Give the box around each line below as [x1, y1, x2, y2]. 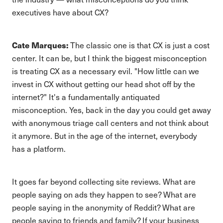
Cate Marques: [12, 39, 68, 51]
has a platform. [12, 143, 66, 154]
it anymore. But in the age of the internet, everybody [12, 130, 197, 141]
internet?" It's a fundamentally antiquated [12, 92, 160, 102]
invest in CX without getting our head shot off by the [12, 79, 195, 89]
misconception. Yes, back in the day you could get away [12, 105, 211, 115]
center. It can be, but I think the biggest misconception [12, 53, 207, 63]
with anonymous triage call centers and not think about [12, 117, 209, 128]
